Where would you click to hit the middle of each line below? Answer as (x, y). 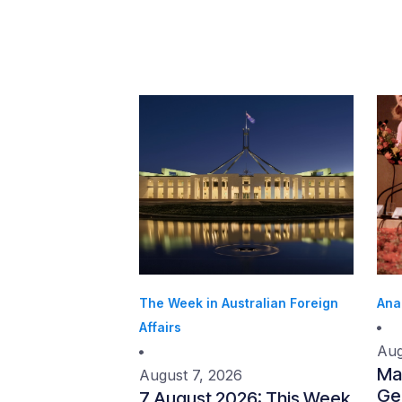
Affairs (160, 327)
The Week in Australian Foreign (239, 303)
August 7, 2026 (191, 375)
